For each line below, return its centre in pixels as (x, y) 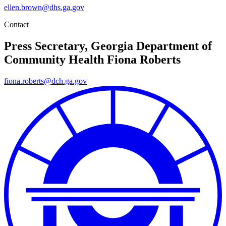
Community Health (54, 59)
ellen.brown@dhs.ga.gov (44, 7)
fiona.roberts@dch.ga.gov (45, 81)
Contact (16, 24)
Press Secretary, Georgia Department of (108, 46)
